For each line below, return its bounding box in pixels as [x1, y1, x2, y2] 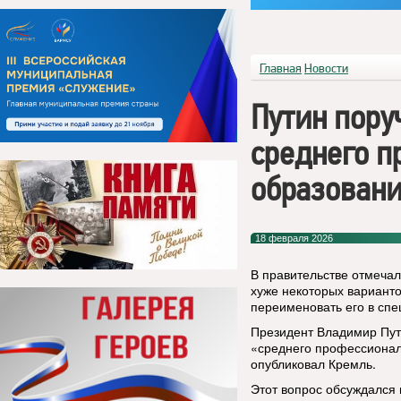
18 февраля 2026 [255, 233, 333, 243]
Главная [260, 61, 302, 75]
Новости [304, 61, 348, 75]
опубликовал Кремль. [251, 354, 376, 372]
